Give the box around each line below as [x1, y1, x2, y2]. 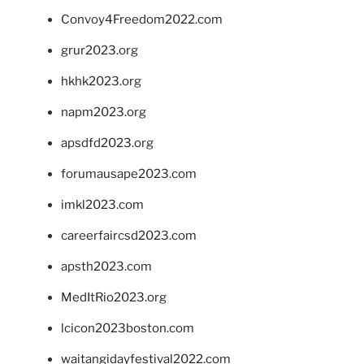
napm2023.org [61, 105, 146, 120]
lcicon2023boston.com [61, 321, 194, 336]
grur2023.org [61, 43, 138, 58]
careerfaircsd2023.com [61, 228, 197, 244]
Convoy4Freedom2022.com [61, 12, 223, 28]
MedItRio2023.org [61, 290, 167, 305]
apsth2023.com [61, 259, 152, 275]
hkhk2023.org [61, 74, 141, 89]
